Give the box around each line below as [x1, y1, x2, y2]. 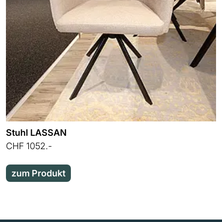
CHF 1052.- [6, 141, 52, 152]
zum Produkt [11, 167, 66, 178]
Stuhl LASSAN [6, 127, 67, 138]
